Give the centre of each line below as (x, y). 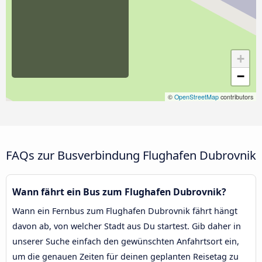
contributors (236, 96)
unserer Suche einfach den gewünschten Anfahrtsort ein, (126, 241)
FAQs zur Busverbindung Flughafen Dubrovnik (131, 155)
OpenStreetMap (196, 96)
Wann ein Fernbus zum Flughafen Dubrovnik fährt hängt (125, 211)
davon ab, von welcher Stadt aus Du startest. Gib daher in (127, 226)
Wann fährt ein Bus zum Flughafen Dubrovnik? (119, 192)
